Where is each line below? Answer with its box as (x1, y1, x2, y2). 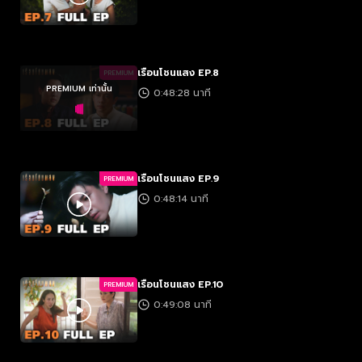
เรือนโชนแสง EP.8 (137, 65, 219, 80)
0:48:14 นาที (154, 192, 208, 206)
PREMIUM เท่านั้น (45, 82, 112, 95)
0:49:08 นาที (154, 297, 212, 312)
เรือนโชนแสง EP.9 (137, 171, 219, 186)
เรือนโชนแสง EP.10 (137, 277, 223, 292)
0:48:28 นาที (154, 86, 211, 100)
